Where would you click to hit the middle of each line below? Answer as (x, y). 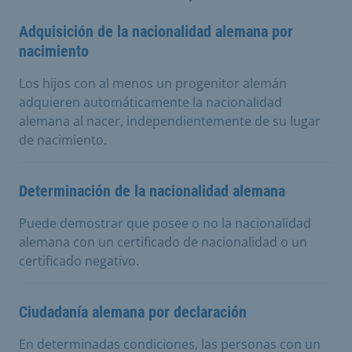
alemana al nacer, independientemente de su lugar (170, 121)
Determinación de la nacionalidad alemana (152, 191)
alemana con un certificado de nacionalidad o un (163, 242)
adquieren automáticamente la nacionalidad (150, 102)
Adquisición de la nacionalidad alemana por (156, 31)
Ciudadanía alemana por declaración (133, 312)
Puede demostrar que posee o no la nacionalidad (165, 223)
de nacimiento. (63, 140)
